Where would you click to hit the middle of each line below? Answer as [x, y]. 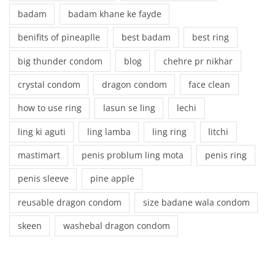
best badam [146, 37]
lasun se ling [129, 108]
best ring [210, 37]
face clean [209, 84]
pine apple [112, 179]
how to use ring [49, 108]
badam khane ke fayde [114, 14]
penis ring [226, 155]
